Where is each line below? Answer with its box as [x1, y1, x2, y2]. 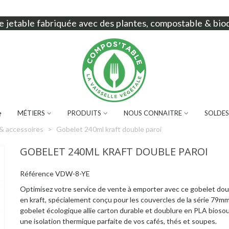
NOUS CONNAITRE [123, 109, 182, 117]
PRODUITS [67, 109, 101, 117]
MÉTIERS [17, 109, 45, 117]
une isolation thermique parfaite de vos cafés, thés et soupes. [19, 217, 217, 225]
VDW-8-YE [55, 169, 90, 178]
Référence [19, 169, 54, 178]
